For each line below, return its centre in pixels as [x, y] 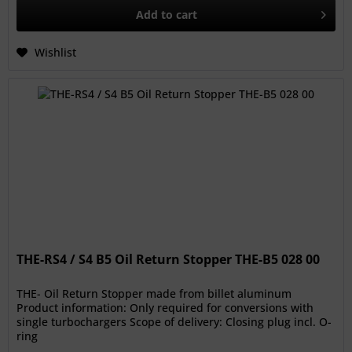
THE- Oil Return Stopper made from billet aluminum [154, 294]
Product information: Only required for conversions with [165, 308]
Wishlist [56, 53]
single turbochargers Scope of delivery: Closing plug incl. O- [174, 322]
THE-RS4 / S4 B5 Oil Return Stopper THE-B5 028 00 [169, 260]
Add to [155, 15]
